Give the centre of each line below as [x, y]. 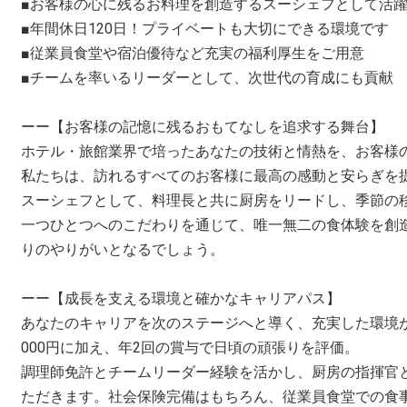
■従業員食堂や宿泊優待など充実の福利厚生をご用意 [193, 53]
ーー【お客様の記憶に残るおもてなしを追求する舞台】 [203, 127]
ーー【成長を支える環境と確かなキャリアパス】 [181, 298]
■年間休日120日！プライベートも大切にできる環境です [205, 29]
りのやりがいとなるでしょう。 [123, 249]
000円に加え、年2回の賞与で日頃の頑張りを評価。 [190, 347]
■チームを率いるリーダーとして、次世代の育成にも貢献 [207, 78]
